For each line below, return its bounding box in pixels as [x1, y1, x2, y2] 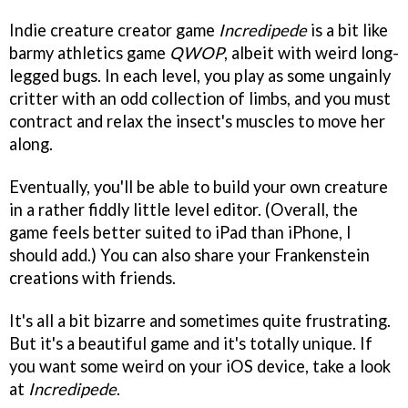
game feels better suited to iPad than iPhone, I [9, 221, 352, 242]
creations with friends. [9, 267, 176, 288]
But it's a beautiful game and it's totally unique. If [9, 332, 372, 353]
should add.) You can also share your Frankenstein [9, 244, 370, 265]
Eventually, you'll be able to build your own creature [9, 176, 388, 197]
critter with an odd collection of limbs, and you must [9, 87, 391, 108]
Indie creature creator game [9, 19, 219, 40]
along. [9, 133, 53, 154]
